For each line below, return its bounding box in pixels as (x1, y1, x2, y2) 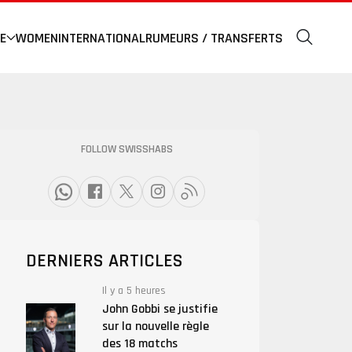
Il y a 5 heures (101, 284, 166, 298)
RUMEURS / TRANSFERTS (145, 28, 283, 47)
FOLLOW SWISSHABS (80, 142, 173, 156)
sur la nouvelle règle (101, 318, 209, 335)
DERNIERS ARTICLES (25, 249, 183, 273)
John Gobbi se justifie (101, 301, 218, 317)
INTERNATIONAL (58, 28, 145, 47)
